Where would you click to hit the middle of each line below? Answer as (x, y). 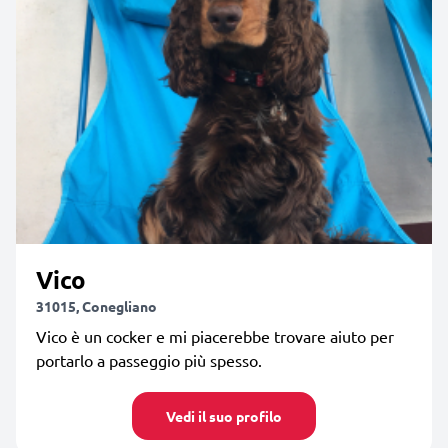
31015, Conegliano (96, 305)
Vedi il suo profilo (224, 415)
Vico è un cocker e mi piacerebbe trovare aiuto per (215, 335)
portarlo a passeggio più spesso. (149, 359)
